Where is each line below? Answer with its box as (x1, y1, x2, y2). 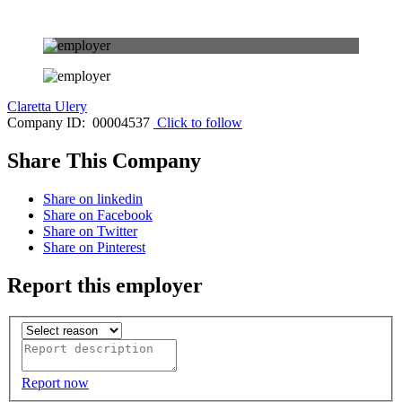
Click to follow (157, 115, 242, 130)
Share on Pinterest (43, 239, 145, 255)
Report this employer (7, 273, 203, 297)
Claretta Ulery (7, 99, 87, 114)
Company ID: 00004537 (7, 115, 150, 130)
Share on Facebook (43, 206, 153, 223)
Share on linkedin (43, 190, 143, 206)
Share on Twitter (43, 223, 137, 239)
